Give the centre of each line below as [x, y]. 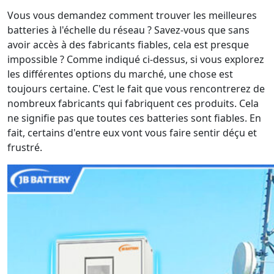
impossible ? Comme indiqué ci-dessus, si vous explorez [136, 59]
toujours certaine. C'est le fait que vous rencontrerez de [136, 89]
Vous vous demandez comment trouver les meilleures [132, 15]
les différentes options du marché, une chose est [120, 74]
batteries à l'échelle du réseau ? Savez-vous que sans [128, 30]
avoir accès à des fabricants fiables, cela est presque [128, 45]
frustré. [25, 147]
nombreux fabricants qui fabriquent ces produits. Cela [133, 103]
